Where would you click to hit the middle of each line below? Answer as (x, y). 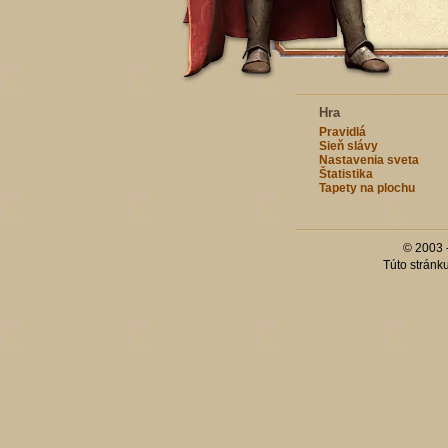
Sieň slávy (348, 146)
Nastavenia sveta (368, 160)
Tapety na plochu (366, 188)
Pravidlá (342, 132)
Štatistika (345, 174)
